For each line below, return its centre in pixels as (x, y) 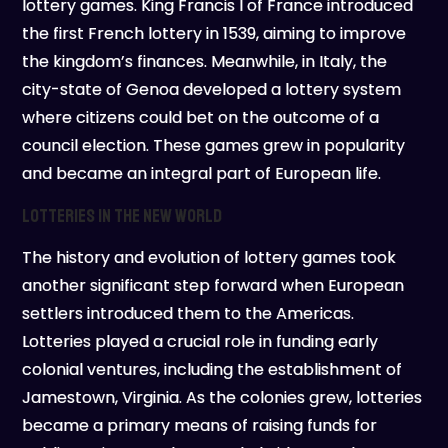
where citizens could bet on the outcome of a (201, 117)
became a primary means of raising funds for (200, 425)
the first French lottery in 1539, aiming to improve (214, 33)
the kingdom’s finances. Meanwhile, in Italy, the (205, 61)
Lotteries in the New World (122, 215)
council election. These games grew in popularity (214, 145)
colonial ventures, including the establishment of (212, 369)
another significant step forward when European (213, 285)
